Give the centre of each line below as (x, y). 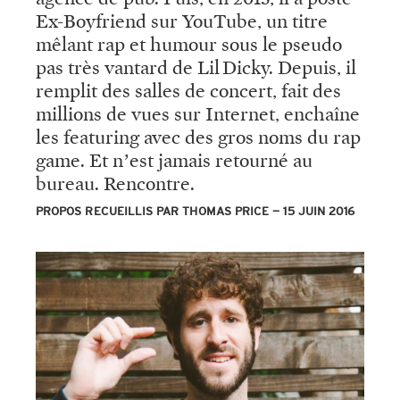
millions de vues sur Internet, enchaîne (198, 115)
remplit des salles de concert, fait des (188, 92)
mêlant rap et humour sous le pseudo (189, 45)
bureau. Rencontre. (115, 184)
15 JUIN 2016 (319, 212)
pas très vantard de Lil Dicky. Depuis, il (196, 68)
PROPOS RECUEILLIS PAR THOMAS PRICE (153, 212)
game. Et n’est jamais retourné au (174, 161)
